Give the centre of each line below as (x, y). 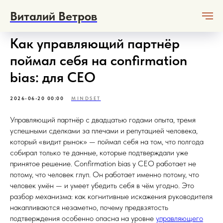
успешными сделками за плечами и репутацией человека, (104, 131)
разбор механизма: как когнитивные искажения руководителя (111, 196)
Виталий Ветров (54, 16)
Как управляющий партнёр (95, 43)
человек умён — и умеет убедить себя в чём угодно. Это (102, 185)
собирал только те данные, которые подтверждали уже (99, 153)
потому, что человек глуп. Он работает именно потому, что (105, 174)
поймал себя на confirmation (99, 60)
